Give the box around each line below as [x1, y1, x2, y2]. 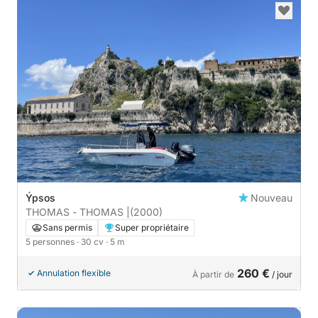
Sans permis [43, 222, 92, 234]
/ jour [270, 269, 292, 280]
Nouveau [251, 192, 292, 204]
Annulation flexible [37, 268, 111, 279]
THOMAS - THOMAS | [26, 206, 130, 219]
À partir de [192, 269, 234, 280]
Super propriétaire [115, 222, 189, 234]
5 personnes [26, 236, 77, 248]
